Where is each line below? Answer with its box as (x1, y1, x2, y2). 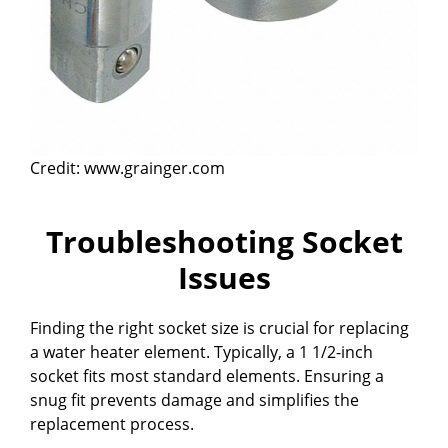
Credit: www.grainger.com (30, 156, 225, 179)
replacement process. (30, 412, 194, 435)
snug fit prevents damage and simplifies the (30, 388, 359, 411)
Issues (177, 256, 271, 298)
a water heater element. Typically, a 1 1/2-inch (30, 340, 373, 363)
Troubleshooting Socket (45, 220, 403, 262)
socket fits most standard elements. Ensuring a (30, 364, 384, 387)
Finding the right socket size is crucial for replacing (30, 316, 409, 339)
